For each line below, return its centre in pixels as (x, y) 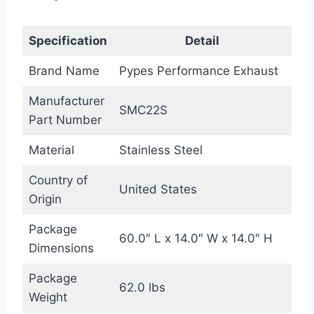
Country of (58, 180)
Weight (48, 298)
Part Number (65, 120)
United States (158, 190)
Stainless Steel (161, 150)
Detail (202, 41)
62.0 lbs (142, 288)
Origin (45, 199)
